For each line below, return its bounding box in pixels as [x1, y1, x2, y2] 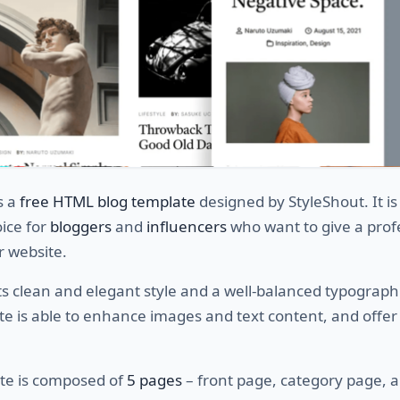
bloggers [50, 215, 112, 237]
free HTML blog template [20, 190, 196, 212]
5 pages [127, 369, 182, 390]
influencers [146, 215, 227, 237]
